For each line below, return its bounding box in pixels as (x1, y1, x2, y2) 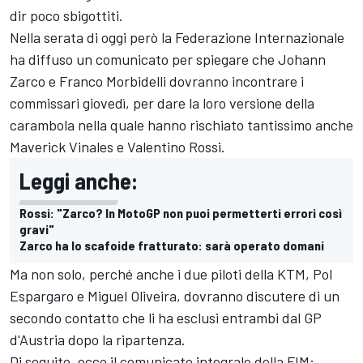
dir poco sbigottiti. (10, 6, 123, 24)
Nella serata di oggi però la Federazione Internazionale (10, 28, 344, 46)
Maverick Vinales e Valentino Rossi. (10, 137, 225, 156)
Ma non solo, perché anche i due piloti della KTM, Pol (10, 264, 332, 283)
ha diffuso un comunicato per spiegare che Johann (10, 49, 326, 68)
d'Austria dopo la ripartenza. (10, 330, 186, 348)
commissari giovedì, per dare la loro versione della (10, 93, 314, 112)
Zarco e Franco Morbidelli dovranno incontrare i (10, 71, 304, 90)
